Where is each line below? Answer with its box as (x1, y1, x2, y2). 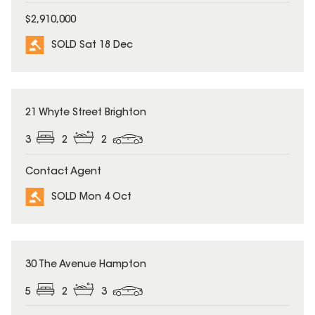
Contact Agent (25, 167, 101, 177)
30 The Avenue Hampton (25, 259, 146, 270)
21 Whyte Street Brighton (25, 108, 146, 118)
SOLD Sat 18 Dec (51, 40, 133, 51)
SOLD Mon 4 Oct (51, 192, 131, 202)
